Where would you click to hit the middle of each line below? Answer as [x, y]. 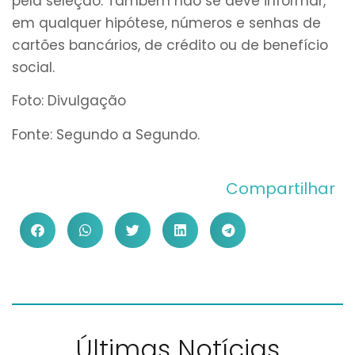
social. [33, 68]
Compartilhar [281, 189]
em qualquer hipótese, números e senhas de [166, 23]
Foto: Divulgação [69, 101]
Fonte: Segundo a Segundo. [106, 134]
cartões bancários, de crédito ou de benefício [170, 46]
